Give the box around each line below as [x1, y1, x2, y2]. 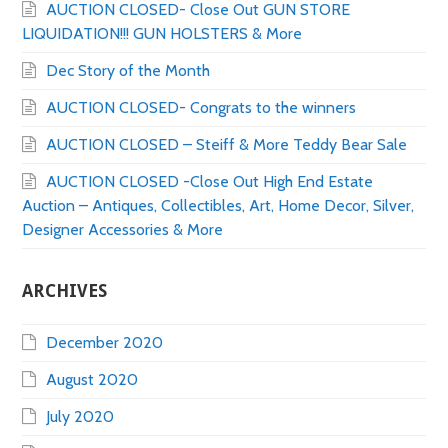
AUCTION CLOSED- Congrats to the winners [46, 98, 357, 118]
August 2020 [46, 370, 139, 390]
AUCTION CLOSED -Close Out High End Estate [46, 172, 374, 192]
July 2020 [46, 407, 115, 427]
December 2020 [46, 333, 164, 353]
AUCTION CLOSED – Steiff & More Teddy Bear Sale [46, 135, 408, 155]
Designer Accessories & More [22, 220, 224, 240]
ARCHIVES [22, 281, 107, 302]
